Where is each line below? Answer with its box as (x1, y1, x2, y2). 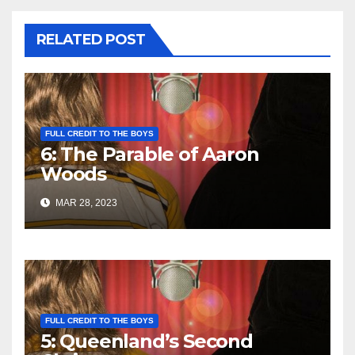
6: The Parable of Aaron (40, 143, 259, 166)
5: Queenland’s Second (40, 330, 253, 353)
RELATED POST (36, 31, 146, 49)
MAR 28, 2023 (53, 197, 117, 209)
